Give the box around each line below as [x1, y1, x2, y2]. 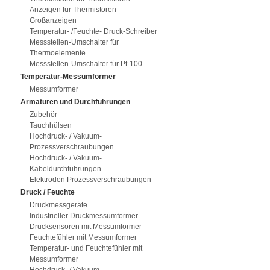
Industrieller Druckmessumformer [29, 212, 138, 220]
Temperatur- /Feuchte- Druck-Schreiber [29, 27, 157, 36]
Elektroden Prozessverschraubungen [29, 175, 151, 184]
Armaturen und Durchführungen [20, 98, 130, 106]
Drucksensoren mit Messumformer [29, 222, 142, 231]
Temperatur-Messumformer [20, 72, 116, 81]
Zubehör [29, 110, 57, 119]
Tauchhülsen [29, 121, 72, 130]
